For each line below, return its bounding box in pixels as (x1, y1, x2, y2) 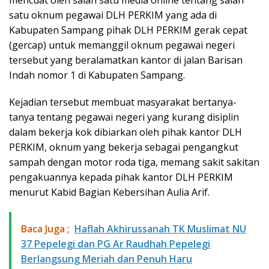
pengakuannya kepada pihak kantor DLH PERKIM (9, 171, 233, 184)
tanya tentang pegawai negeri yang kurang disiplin (9, 110, 239, 124)
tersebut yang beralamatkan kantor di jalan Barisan (9, 53, 243, 67)
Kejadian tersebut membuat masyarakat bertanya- (9, 95, 237, 109)
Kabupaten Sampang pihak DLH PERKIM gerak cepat (9, 23, 247, 37)
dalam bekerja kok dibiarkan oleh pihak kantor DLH (9, 125, 242, 139)
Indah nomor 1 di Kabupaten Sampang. (9, 68, 185, 82)
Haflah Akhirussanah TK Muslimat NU (74, 222, 246, 235)
